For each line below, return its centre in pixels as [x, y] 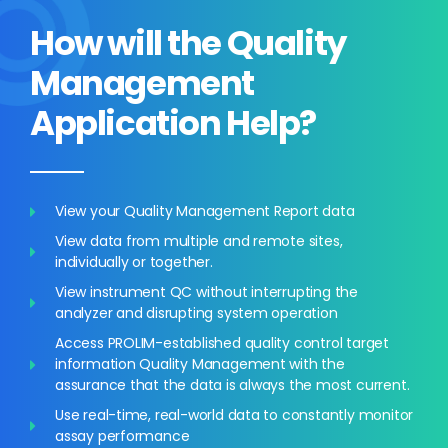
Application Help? [173, 123]
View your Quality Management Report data [205, 211]
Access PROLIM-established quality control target [222, 343]
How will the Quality [188, 43]
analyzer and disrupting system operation [196, 313]
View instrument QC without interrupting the [206, 292]
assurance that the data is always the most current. [232, 385]
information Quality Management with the [200, 364]
